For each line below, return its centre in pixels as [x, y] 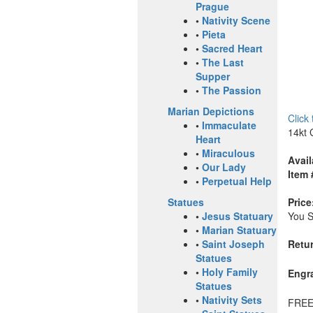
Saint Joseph [233, 244]
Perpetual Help [237, 181]
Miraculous [228, 153]
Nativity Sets [232, 300]
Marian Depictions [211, 111]
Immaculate [229, 125]
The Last [223, 63]
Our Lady [224, 167]
